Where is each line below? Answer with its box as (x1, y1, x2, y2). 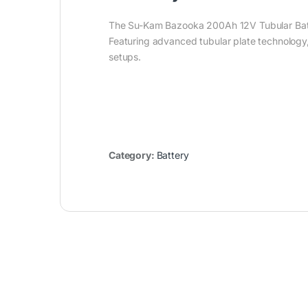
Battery (156, 149, 189, 161)
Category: (109, 149, 157, 161)
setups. (109, 51, 142, 63)
